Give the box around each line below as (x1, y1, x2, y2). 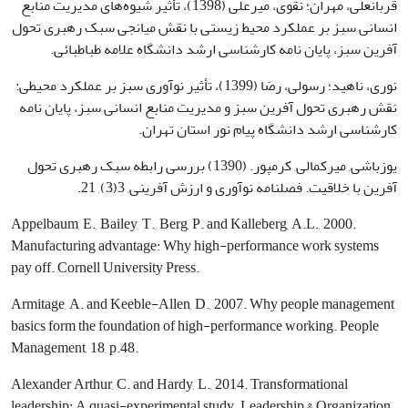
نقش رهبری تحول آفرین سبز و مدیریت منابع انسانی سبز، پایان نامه (19, 93, 397, 121)
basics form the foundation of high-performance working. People (11, 311, 379, 340)
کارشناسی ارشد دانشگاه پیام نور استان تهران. (138, 115, 397, 143)
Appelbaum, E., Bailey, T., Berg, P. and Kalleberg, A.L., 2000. (11, 209, 356, 238)
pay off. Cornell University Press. (11, 253, 199, 281)
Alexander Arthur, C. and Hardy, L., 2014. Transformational (11, 370, 348, 398)
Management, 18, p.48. (11, 333, 138, 362)
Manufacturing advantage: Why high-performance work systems (11, 231, 379, 260)
